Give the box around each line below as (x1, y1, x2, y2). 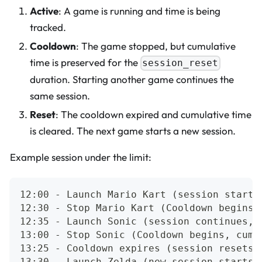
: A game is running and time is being (58, 4, 220, 17)
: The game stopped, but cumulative (76, 39, 236, 52)
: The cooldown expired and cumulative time (56, 108, 251, 120)
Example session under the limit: (10, 150, 151, 163)
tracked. (30, 20, 66, 33)
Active (30, 4, 58, 17)
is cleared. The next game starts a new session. (30, 124, 236, 137)
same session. (30, 89, 90, 102)
